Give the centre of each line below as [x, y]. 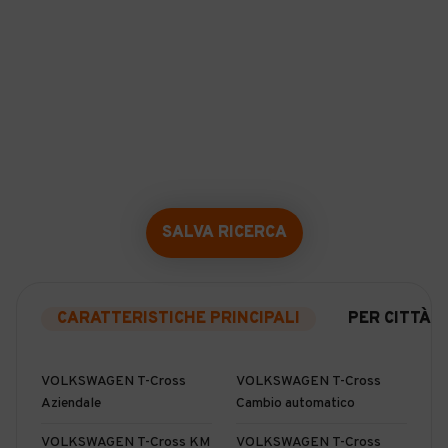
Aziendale [71, 403]
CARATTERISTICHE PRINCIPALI [178, 319]
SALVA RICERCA [224, 233]
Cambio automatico [295, 403]
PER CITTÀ [389, 319]
